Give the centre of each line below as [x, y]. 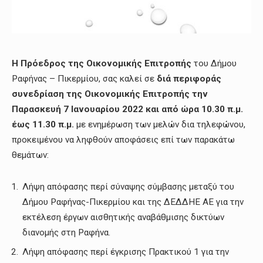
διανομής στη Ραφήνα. [66, 233]
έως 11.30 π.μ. [44, 125]
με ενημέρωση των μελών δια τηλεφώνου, [161, 125]
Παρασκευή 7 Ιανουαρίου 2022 [79, 109]
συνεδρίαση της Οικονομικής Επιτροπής [101, 94]
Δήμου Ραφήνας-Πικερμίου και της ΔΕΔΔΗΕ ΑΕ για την [133, 202]
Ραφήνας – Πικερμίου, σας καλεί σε [84, 79]
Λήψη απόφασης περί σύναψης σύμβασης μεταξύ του [128, 187]
